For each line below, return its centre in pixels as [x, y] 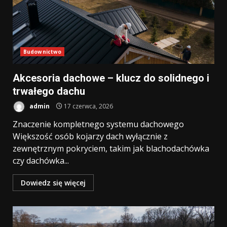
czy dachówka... [41, 161]
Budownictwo [43, 52]
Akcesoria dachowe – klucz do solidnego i [111, 78]
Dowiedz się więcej [53, 183]
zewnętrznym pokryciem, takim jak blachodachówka [111, 148]
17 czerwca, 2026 [88, 106]
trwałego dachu [49, 91]
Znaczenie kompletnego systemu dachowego [98, 124]
